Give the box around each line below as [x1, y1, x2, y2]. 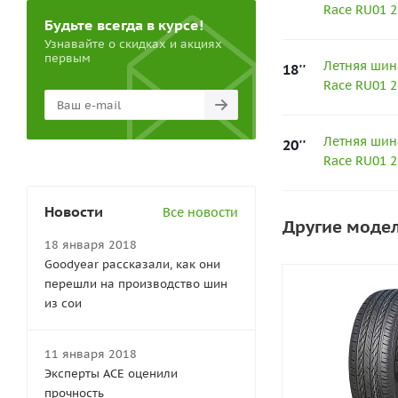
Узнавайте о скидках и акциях [44, 36, 222, 52]
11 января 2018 [44, 346, 137, 362]
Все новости [163, 204, 238, 220]
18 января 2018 [44, 237, 137, 252]
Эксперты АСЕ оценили [44, 366, 178, 381]
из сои [44, 296, 82, 311]
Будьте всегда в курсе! [44, 16, 203, 34]
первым [44, 51, 91, 66]
